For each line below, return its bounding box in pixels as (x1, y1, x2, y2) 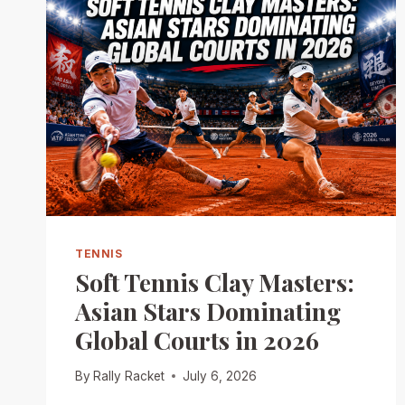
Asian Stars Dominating (75, 295, 341, 328)
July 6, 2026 (183, 368, 258, 383)
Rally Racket (93, 368, 165, 383)
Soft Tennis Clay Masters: (75, 266, 354, 299)
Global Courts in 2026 (75, 324, 319, 357)
